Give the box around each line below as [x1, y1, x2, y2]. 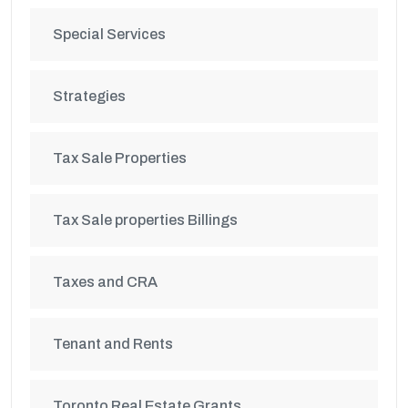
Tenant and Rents [53, 336, 173, 352]
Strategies [53, 88, 126, 104]
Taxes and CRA [53, 274, 158, 290]
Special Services [53, 26, 166, 42]
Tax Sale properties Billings [53, 212, 238, 228]
